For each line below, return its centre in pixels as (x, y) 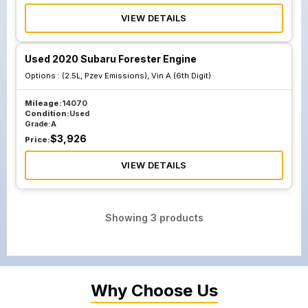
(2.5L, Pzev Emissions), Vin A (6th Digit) (136, 76)
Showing (128, 218)
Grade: (38, 124)
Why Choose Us (154, 290)
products (180, 218)
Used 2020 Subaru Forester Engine (111, 59)
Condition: (47, 113)
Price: (37, 140)
